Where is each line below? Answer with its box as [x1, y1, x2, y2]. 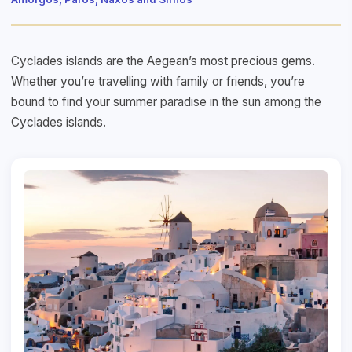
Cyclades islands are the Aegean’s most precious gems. [11, 53, 315, 68]
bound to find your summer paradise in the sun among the [11, 93, 321, 109]
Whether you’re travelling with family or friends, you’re [11, 73, 305, 89]
